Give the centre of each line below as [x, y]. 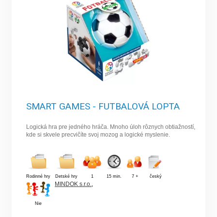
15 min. [114, 176]
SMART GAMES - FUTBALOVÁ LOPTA [103, 106]
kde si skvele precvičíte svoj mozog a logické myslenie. [98, 134]
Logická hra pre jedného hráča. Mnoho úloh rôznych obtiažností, [111, 127]
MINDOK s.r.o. [73, 184]
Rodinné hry [39, 176]
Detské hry [67, 176]
